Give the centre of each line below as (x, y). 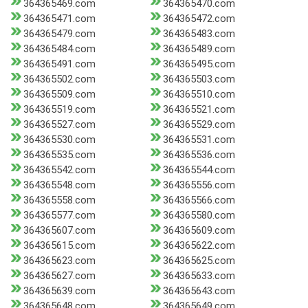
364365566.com (199, 200)
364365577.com (59, 216)
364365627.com (59, 276)
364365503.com (199, 79)
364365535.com (59, 155)
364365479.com (59, 34)
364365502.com (59, 79)
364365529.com (199, 125)
